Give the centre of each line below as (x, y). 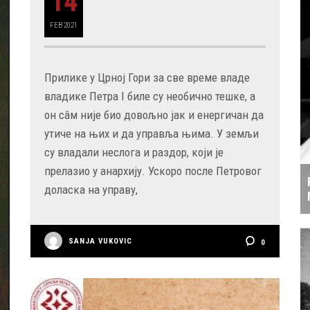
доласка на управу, (91, 189)
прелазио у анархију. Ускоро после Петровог (153, 171)
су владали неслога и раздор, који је (134, 152)
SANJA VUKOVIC (100, 241)
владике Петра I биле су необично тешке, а (150, 96)
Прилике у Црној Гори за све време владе (147, 77)
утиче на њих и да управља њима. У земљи (152, 133)
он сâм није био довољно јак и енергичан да (154, 115)
